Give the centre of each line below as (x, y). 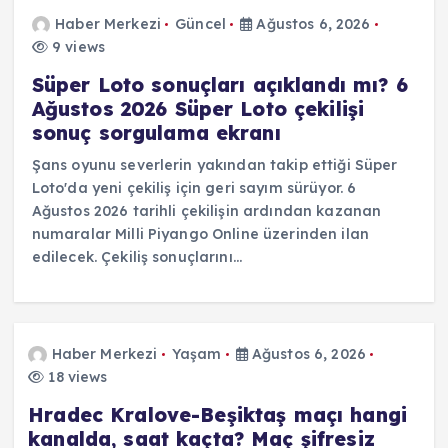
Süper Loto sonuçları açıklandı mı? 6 (219, 84)
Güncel (201, 23)
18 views (76, 376)
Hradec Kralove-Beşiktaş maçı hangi (217, 414)
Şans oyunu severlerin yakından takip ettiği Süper (214, 164)
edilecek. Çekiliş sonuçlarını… (136, 256)
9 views (76, 46)
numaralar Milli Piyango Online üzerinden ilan (200, 233)
